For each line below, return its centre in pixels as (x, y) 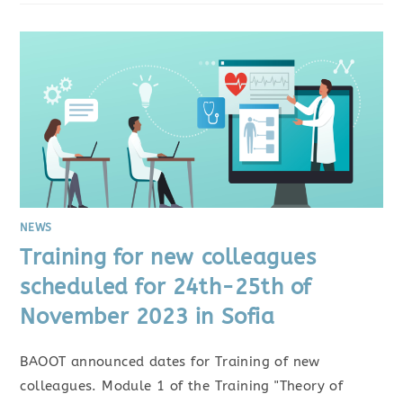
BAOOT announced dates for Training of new (170, 361)
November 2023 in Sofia (148, 316)
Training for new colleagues (168, 257)
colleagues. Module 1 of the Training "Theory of (182, 385)
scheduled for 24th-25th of (166, 287)
